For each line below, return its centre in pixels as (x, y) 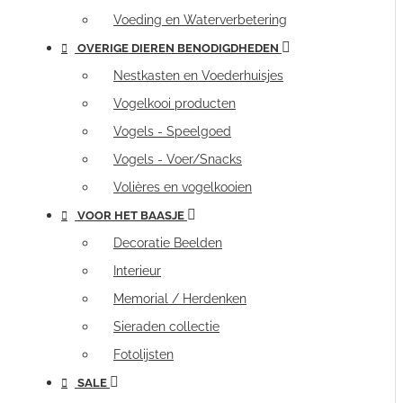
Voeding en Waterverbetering (200, 20)
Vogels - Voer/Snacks (178, 159)
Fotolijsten (143, 354)
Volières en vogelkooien (183, 187)
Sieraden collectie (166, 327)
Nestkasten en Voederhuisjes (198, 76)
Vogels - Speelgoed (172, 131)
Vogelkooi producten (175, 103)
